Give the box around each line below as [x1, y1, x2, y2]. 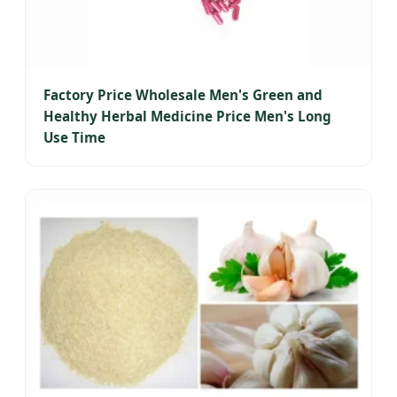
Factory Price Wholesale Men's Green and [43, 86, 323, 105]
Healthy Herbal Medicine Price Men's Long [43, 107, 331, 126]
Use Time [43, 128, 105, 147]
